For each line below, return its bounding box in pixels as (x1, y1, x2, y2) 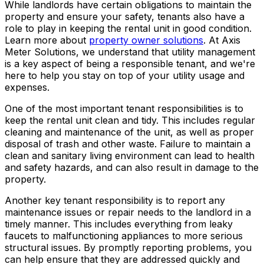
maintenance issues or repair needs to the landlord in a (5, 206, 251, 218)
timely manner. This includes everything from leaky (5, 217, 233, 230)
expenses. (5, 81, 49, 93)
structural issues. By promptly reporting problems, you (5, 241, 252, 253)
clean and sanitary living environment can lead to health (5, 149, 255, 161)
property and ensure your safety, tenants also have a (5, 10, 245, 22)
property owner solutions (89, 34, 203, 46)
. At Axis (203, 34, 240, 46)
